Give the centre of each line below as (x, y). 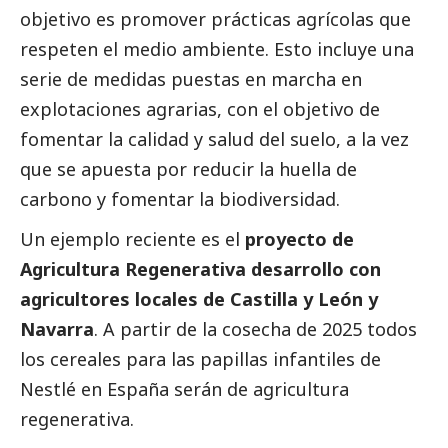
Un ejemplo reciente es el (132, 239)
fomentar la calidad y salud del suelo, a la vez (214, 139)
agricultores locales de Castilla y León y (199, 299)
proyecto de (299, 239)
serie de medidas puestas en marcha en (191, 79)
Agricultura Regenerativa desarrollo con (200, 269)
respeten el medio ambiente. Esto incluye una (217, 49)
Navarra (57, 329)
